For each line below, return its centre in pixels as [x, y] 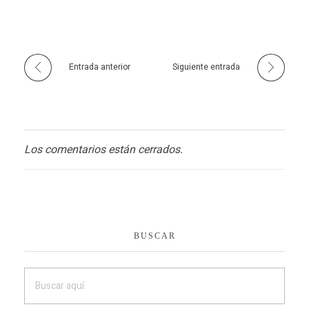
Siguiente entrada [206, 67]
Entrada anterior [100, 67]
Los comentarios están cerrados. [103, 150]
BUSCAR [154, 236]
